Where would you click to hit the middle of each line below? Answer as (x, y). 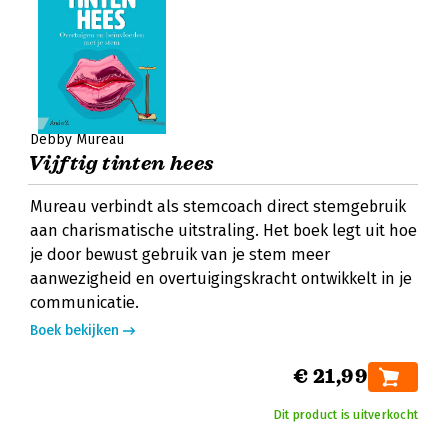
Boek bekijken (74, 330)
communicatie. (84, 302)
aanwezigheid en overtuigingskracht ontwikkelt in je (221, 278)
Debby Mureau (77, 139)
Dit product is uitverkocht (345, 415)
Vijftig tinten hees (121, 163)
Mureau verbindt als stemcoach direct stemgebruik (218, 206)
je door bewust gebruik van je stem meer (180, 254)
